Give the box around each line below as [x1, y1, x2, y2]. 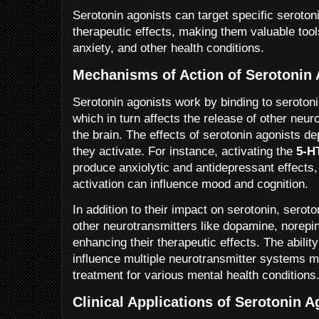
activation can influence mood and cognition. [73, 177, 308, 191]
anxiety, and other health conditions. [73, 41, 264, 55]
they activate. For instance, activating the [73, 144, 296, 158]
